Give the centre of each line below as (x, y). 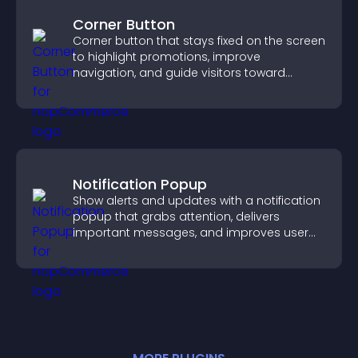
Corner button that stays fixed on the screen (199, 41)
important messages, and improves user (191, 233)
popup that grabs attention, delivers (176, 217)
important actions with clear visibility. (178, 89)
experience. (105, 249)
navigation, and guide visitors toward (179, 73)
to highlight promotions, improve (167, 57)
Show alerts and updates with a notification (197, 201)
